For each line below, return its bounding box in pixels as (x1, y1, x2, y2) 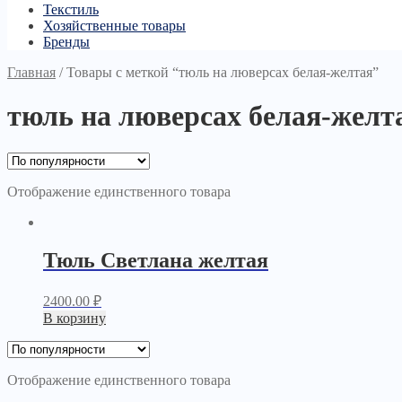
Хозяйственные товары (43, 17, 186, 33)
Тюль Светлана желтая (43, 248, 268, 272)
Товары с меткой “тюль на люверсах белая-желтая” (66, 64, 379, 80)
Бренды (43, 33, 90, 49)
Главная (7, 64, 56, 80)
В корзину (43, 310, 106, 326)
